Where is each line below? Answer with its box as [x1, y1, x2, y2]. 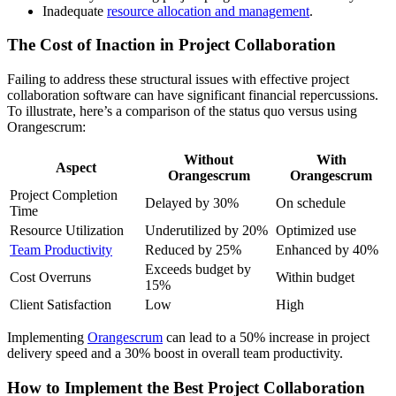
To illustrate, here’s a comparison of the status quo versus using [7, 103, 357, 118]
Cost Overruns [10, 269, 91, 285]
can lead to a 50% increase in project [163, 329, 369, 345]
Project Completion [10, 187, 118, 202]
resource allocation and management [107, 3, 309, 19]
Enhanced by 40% [276, 241, 378, 257]
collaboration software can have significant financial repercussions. [7, 87, 378, 103]
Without [184, 151, 233, 167]
